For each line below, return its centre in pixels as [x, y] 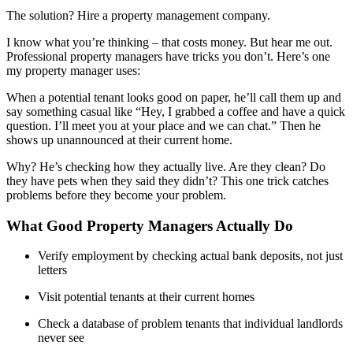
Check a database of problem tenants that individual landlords [190, 324]
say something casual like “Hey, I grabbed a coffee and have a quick [176, 111]
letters [52, 270]
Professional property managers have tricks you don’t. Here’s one [168, 56]
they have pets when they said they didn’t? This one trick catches [167, 180]
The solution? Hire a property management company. [138, 15]
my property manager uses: [73, 70]
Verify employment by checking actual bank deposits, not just [190, 256]
